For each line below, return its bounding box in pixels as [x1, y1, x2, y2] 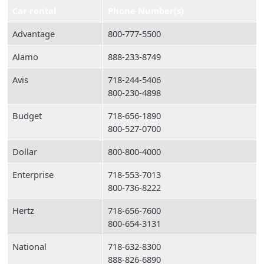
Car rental [12, 5, 56, 16]
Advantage [12, 28, 55, 39]
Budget [12, 110, 42, 121]
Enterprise [12, 169, 54, 180]
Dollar [12, 146, 37, 157]
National [12, 240, 47, 252]
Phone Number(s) [108, 5, 184, 16]
